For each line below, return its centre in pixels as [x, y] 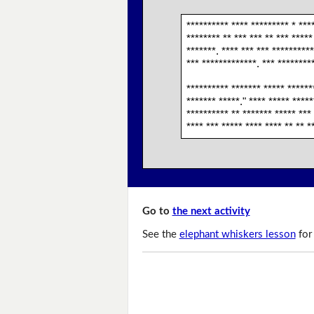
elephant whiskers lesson [237, 234]
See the [161, 234]
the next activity [211, 212]
